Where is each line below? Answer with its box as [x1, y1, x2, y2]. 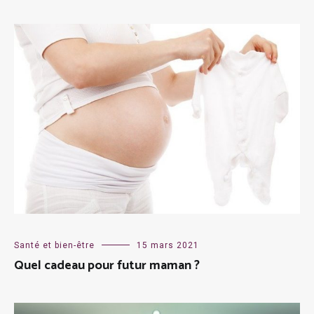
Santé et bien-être [14, 240, 95, 251]
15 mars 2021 [137, 240, 199, 251]
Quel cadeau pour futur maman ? [14, 255, 200, 277]
